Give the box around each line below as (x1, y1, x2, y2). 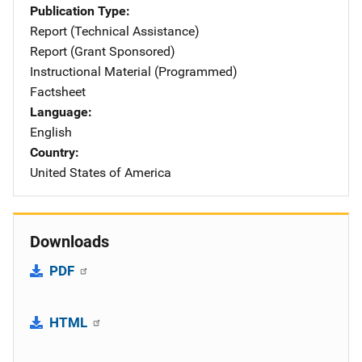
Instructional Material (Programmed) (30, 63, 238, 79)
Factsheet (30, 83, 86, 99)
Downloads (30, 231, 109, 251)
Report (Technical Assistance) (30, 23, 200, 39)
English (30, 124, 72, 140)
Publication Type (30, 2, 126, 19)
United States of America (30, 164, 171, 180)
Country (30, 144, 75, 160)
